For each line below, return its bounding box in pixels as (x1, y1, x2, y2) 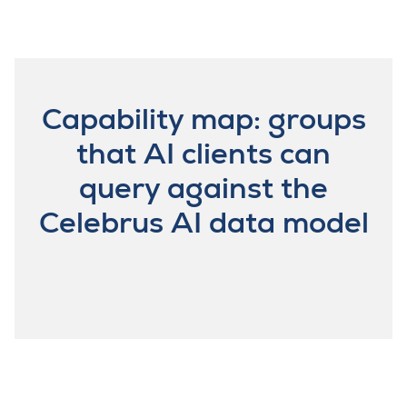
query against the (79, 169, 328, 206)
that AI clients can (76, 134, 331, 172)
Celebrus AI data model (38, 203, 369, 241)
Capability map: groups (41, 100, 366, 137)
